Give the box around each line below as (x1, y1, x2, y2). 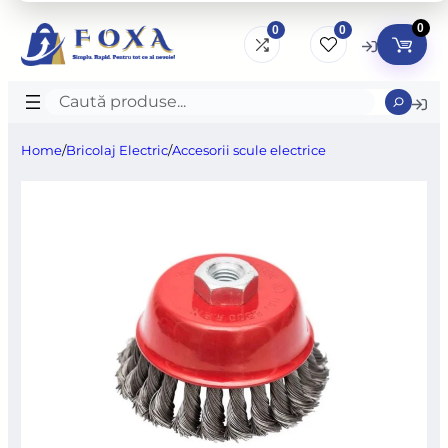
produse (44, 123, 124, 148)
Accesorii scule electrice (172, 142, 327, 159)
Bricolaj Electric (66, 142, 169, 159)
